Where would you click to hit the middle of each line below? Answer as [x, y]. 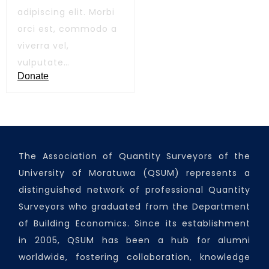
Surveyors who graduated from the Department [134, 207]
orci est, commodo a [67, 29]
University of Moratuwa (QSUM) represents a [134, 173]
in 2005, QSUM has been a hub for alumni [134, 240]
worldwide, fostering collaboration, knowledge [134, 257]
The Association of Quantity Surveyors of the [134, 156]
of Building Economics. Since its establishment [134, 223]
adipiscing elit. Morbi [66, 12]
